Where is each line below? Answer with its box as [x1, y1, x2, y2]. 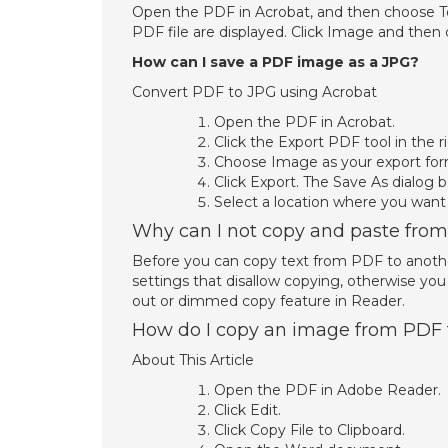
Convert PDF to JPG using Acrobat [132, 83, 377, 101]
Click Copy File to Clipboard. [214, 421, 405, 439]
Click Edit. [214, 401, 281, 419]
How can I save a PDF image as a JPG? [132, 53, 419, 71]
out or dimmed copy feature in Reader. [132, 292, 405, 310]
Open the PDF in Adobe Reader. [214, 381, 441, 399]
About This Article [132, 351, 254, 369]
